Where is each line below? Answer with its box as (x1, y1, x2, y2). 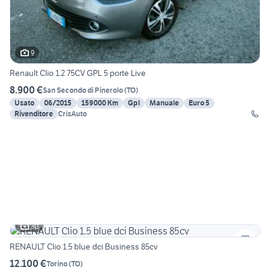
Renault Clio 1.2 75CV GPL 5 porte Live (10, 67, 146, 79)
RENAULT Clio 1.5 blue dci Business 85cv (10, 241, 158, 253)
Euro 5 (189, 98, 210, 108)
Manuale (149, 98, 179, 108)
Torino (46, 259, 67, 268)
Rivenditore (14, 109, 53, 119)
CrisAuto (58, 109, 87, 119)
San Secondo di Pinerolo (43, 85, 123, 95)
